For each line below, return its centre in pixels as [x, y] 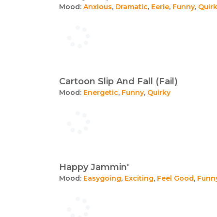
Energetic [101, 92]
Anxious [98, 7]
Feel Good [175, 178]
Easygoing [102, 178]
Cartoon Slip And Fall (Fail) [118, 81]
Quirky [159, 92]
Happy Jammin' [94, 167]
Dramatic [132, 7]
